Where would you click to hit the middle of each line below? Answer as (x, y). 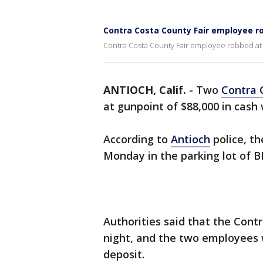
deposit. (124, 254)
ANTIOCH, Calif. (145, 90)
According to (137, 139)
